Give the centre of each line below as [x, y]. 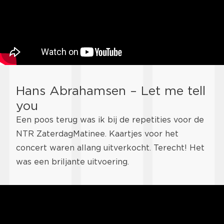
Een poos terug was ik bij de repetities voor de [110, 120]
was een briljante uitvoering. [72, 162]
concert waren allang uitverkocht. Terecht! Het [110, 148]
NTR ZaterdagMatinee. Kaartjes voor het [97, 134]
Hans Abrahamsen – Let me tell [111, 91]
